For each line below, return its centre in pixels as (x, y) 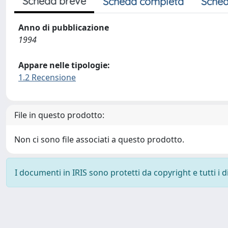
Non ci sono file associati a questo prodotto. (99, 139)
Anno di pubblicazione (64, 27)
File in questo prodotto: (59, 115)
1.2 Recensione (47, 77)
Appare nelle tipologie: (64, 65)
